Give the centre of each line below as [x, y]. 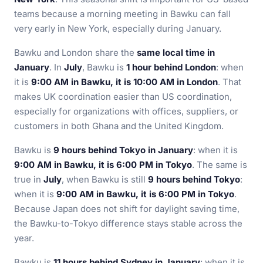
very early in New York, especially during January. [118, 28]
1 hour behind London [171, 67]
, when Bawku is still [105, 179]
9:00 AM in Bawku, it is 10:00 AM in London [124, 82]
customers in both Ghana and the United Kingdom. [119, 126]
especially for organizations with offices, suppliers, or [126, 111]
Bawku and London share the [75, 53]
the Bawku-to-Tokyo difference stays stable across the [128, 223]
